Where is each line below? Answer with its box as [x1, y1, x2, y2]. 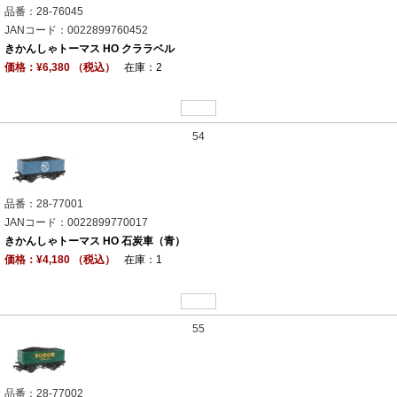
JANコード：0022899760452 [4, 23, 148, 36]
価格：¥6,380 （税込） [4, 60, 115, 74]
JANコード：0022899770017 [4, 216, 148, 230]
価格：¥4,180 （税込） [4, 253, 115, 267]
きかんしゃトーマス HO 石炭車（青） [4, 235, 185, 248]
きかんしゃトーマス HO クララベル [4, 42, 175, 55]
